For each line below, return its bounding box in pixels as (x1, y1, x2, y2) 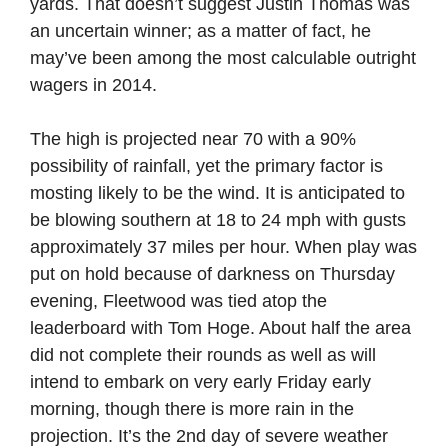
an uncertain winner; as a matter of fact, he (30, 21, 371, 41)
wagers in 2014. (30, 75, 157, 95)
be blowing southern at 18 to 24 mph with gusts (30, 210, 406, 230)
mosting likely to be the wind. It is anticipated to (30, 183, 405, 203)
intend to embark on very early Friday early (30, 372, 371, 392)
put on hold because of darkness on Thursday (30, 264, 395, 284)
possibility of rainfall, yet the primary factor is (30, 156, 383, 176)
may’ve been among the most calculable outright (30, 48, 416, 68)
